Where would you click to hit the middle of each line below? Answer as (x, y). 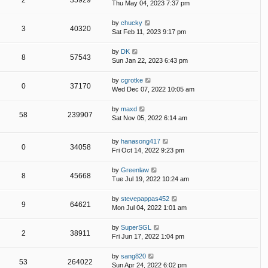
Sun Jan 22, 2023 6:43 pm (150, 61)
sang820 (133, 256)
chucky (132, 23)
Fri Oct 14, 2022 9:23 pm (148, 150)
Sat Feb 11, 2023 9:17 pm (149, 32)
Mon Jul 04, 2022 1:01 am (149, 208)
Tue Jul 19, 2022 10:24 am (150, 179)
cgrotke (132, 80)
